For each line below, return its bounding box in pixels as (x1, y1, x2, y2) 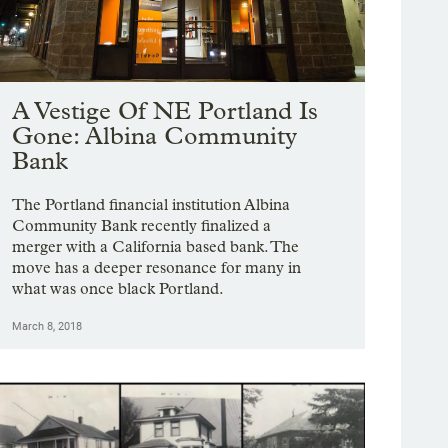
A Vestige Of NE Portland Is (12, 96, 319, 126)
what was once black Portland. (12, 279, 229, 299)
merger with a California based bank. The (12, 237, 300, 257)
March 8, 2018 (12, 320, 83, 334)
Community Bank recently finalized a (12, 216, 272, 236)
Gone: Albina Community (12, 121, 298, 151)
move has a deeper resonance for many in (12, 258, 302, 278)
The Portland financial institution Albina (12, 195, 291, 215)
